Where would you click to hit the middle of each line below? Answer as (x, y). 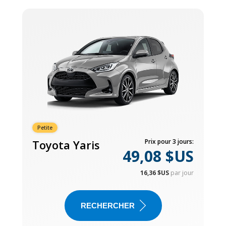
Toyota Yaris (66, 145)
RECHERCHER (107, 205)
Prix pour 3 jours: (169, 141)
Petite (45, 127)
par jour (182, 173)
